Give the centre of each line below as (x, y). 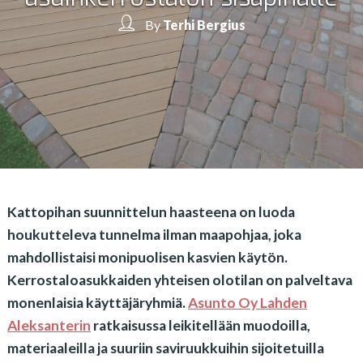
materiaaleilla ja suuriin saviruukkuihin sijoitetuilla (165, 348)
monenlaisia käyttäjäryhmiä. (97, 303)
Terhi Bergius (204, 24)
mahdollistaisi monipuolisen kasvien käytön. (147, 257)
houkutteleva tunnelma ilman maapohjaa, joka (154, 235)
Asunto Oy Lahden (247, 303)
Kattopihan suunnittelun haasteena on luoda (151, 212)
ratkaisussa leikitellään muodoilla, (200, 325)
